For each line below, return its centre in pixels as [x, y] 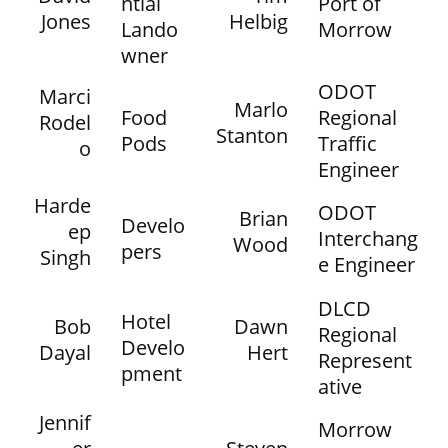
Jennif [65, 422]
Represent [365, 360]
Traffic [347, 143]
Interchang [368, 238]
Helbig [258, 21]
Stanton [252, 135]
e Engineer [366, 264]
